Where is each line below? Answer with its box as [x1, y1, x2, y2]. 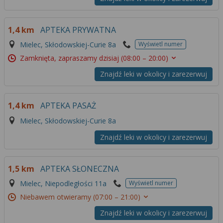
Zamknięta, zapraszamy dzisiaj [20, 53, 121, 63]
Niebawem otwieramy [20, 192, 93, 202]
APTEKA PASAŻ [40, 100, 96, 111]
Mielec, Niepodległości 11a [20, 179, 107, 189]
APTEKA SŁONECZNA [40, 163, 119, 174]
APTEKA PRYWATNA [40, 24, 116, 35]
